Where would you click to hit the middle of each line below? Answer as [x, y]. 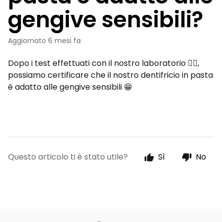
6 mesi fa [64, 41]
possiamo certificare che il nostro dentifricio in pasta [111, 75]
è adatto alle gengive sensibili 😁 [70, 87]
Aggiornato [30, 41]
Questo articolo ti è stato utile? [68, 157]
